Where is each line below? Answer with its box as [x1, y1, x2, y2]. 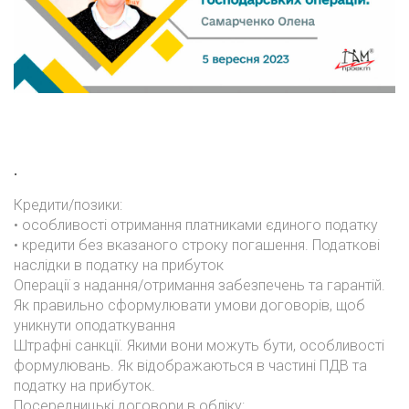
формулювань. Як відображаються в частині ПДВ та [14, 357, 367, 374]
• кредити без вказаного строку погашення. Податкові [14, 236, 380, 254]
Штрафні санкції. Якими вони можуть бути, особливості [14, 337, 384, 354]
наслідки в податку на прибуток [14, 257, 224, 274]
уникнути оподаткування [14, 317, 175, 334]
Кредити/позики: [14, 196, 122, 214]
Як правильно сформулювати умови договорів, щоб [14, 297, 365, 314]
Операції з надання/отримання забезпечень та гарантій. [14, 277, 385, 294]
